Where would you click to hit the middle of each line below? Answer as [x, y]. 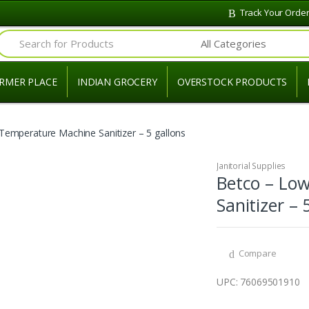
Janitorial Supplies [251, 166]
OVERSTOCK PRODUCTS [232, 82]
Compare [257, 253]
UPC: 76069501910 [258, 281]
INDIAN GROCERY [117, 82]
